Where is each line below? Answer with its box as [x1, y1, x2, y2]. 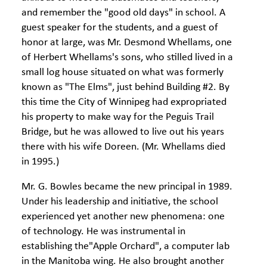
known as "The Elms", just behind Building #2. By [21, 82, 229, 93]
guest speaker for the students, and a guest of [21, 22, 218, 33]
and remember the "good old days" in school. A [21, 7, 225, 18]
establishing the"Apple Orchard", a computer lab [21, 241, 229, 252]
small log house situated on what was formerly [21, 67, 223, 78]
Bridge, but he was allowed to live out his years [21, 126, 224, 138]
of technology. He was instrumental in [21, 226, 185, 237]
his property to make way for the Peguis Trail [21, 111, 214, 123]
